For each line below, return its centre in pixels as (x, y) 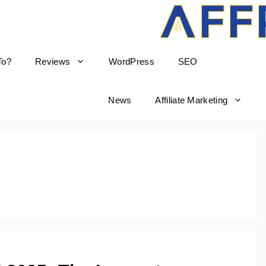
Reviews (53, 61)
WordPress (132, 61)
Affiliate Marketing (191, 100)
